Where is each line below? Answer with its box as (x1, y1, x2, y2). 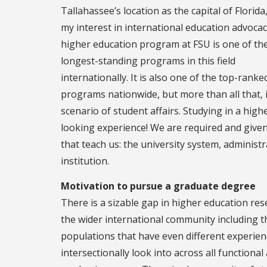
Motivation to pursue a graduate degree (61, 179, 256, 193)
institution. (61, 154, 109, 168)
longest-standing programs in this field (61, 54, 235, 68)
